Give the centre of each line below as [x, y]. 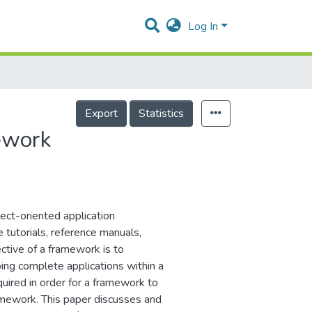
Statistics [161, 114]
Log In [203, 26]
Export [101, 114]
